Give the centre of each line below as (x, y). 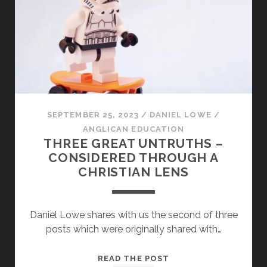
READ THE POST (133, 259)
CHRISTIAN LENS (133, 172)
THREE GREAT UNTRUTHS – (133, 144)
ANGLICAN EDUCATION (133, 129)
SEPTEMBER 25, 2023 (93, 115)
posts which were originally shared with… (133, 229)
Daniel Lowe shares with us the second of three (133, 215)
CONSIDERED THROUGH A (133, 158)
